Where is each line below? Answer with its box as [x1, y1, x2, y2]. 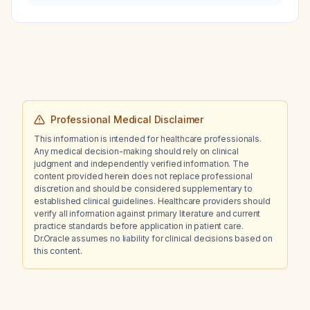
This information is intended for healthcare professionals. [34, 134, 262, 144]
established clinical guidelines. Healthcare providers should [34, 196, 271, 206]
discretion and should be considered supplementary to [34, 183, 253, 194]
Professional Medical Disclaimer [51, 113, 204, 125]
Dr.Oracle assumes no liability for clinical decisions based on [34, 233, 273, 244]
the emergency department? [67, 14, 194, 26]
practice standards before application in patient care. [34, 221, 244, 231]
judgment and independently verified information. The [34, 158, 249, 169]
